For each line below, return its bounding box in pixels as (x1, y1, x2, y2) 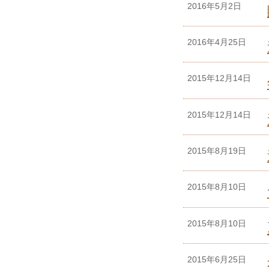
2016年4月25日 (187, 37, 246, 47)
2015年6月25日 (187, 255, 246, 265)
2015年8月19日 (187, 146, 246, 156)
